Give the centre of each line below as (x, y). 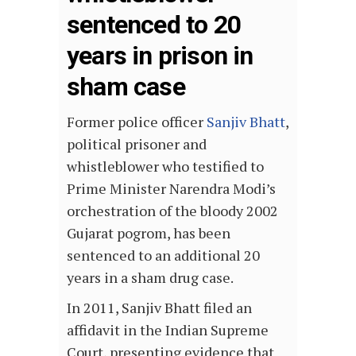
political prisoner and (137, 143)
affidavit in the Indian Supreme (168, 329)
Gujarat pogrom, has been (149, 232)
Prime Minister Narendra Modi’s (171, 188)
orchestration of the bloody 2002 (172, 210)
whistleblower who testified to (165, 166)
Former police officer (137, 121)
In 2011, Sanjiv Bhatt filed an (159, 307)
